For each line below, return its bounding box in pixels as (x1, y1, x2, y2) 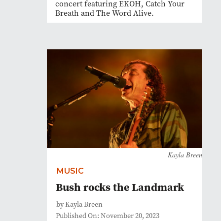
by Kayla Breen (56, 200, 103, 209)
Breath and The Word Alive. (55, 8, 154, 18)
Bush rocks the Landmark (56, 180, 184, 194)
